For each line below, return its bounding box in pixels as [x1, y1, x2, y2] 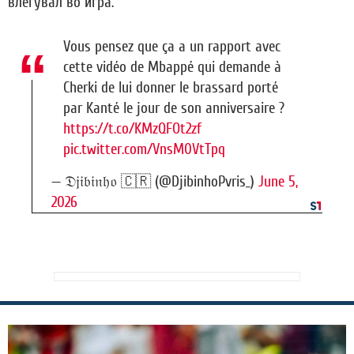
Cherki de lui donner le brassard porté [63, 79, 278, 97]
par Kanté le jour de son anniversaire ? [63, 100, 284, 118]
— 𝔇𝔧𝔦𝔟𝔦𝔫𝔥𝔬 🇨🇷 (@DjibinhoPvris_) [51, 173, 258, 191]
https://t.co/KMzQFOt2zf [63, 120, 201, 138]
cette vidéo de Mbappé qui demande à [63, 58, 281, 77]
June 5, [258, 173, 298, 191]
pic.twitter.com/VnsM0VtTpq [63, 141, 225, 159]
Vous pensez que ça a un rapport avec [63, 38, 281, 56]
